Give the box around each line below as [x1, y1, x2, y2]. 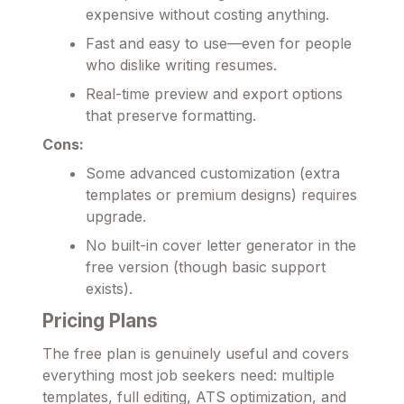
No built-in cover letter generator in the [86, 236, 356, 255]
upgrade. [86, 207, 146, 226]
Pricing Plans [42, 309, 158, 333]
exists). [86, 280, 133, 298]
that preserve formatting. [86, 106, 256, 125]
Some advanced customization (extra [86, 164, 340, 183]
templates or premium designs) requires [86, 186, 357, 205]
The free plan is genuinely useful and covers [42, 344, 349, 363]
